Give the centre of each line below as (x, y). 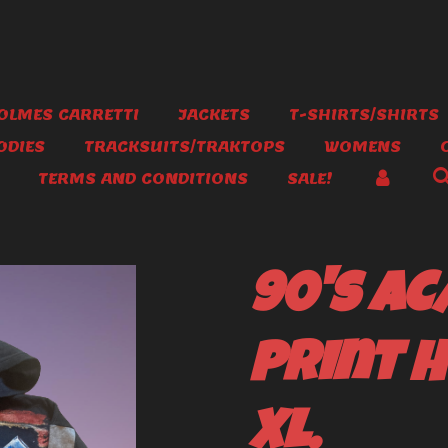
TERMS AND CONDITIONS (143, 178)
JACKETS (214, 114)
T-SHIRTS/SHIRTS (364, 114)
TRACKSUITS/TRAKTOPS (184, 146)
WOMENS (362, 146)
